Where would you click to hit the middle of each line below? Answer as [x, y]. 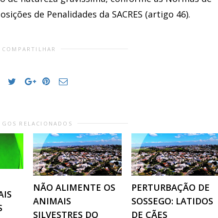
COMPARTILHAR [29, 49]
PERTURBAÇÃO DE [171, 188]
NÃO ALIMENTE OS [74, 188]
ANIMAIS [52, 201]
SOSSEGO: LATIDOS [172, 201]
